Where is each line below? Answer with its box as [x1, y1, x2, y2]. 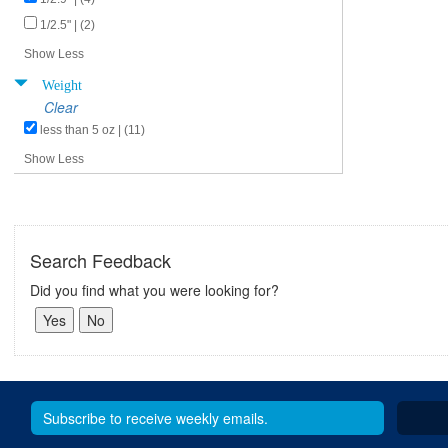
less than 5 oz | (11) [40, 123, 145, 137]
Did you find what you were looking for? [30, 280, 279, 300]
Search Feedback [30, 247, 171, 273]
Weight [42, 75, 82, 91]
